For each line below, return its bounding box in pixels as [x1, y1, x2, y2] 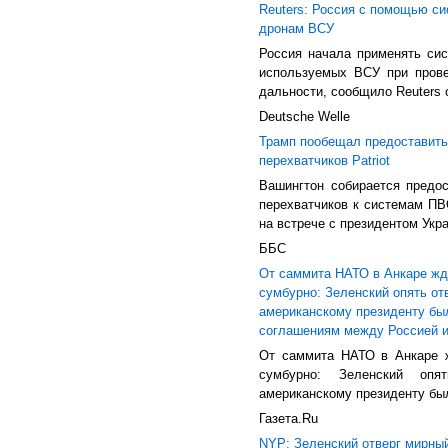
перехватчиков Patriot [259, 153, 390, 168]
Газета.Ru [259, 411, 318, 426]
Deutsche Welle [259, 109, 350, 124]
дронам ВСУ [259, 21, 334, 36]
